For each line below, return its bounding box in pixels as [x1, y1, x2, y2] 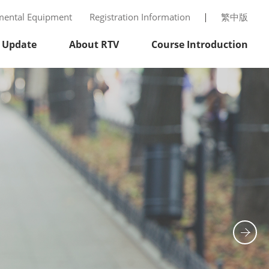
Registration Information [89, 11, 190, 23]
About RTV [69, 38, 119, 52]
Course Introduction [151, 38, 248, 52]
